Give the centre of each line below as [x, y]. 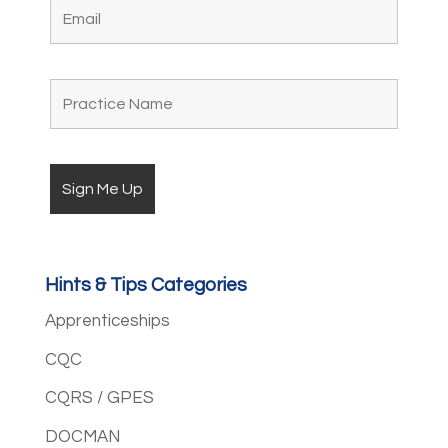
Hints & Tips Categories [145, 285]
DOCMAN [82, 436]
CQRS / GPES [99, 398]
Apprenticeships [107, 321]
